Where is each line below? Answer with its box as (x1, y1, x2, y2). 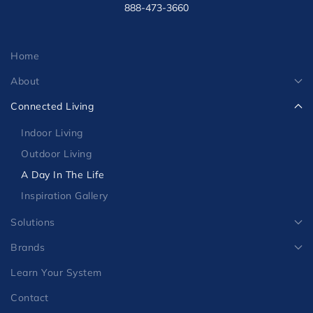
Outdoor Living (21, 202, 92, 215)
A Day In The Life (21, 223, 105, 236)
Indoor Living (21, 181, 83, 194)
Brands (10, 296, 45, 309)
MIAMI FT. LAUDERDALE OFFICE (77, 17, 236, 31)
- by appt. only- (122, 41, 191, 54)
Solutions (10, 270, 55, 284)
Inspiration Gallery (21, 244, 108, 257)
